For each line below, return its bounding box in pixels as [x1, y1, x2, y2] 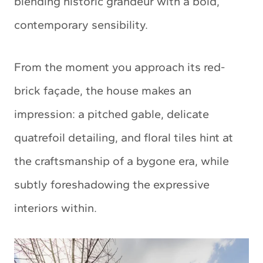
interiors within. [14, 201, 97, 215]
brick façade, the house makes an [14, 83, 191, 97]
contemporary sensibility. [14, 18, 148, 32]
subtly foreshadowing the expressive [14, 177, 210, 191]
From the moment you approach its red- [14, 60, 225, 74]
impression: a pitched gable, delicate [14, 107, 209, 121]
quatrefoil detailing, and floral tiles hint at [14, 130, 233, 144]
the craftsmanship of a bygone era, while [14, 154, 229, 168]
